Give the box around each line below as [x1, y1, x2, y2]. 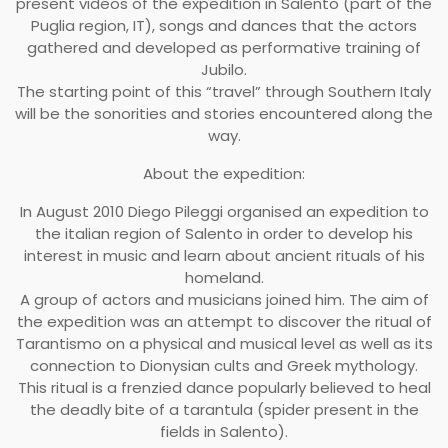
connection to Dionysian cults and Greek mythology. [30, 354, 418, 376]
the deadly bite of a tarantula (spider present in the [29, 398, 419, 420]
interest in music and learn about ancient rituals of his [23, 244, 425, 266]
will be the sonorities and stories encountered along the [15, 102, 433, 124]
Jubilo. [201, 58, 247, 80]
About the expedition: [143, 162, 305, 184]
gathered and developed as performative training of [27, 36, 421, 58]
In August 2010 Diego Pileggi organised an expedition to [19, 200, 429, 222]
